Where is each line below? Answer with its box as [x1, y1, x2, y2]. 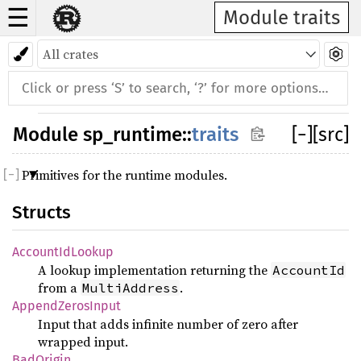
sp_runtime [83, 123, 182, 146]
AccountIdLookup [12, 244, 114, 259]
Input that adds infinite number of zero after [38, 315, 298, 333]
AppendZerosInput [12, 298, 121, 313]
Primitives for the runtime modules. [22, 166, 227, 184]
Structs [12, 201, 71, 223]
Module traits [223, 6, 340, 29]
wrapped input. [38, 333, 128, 351]
